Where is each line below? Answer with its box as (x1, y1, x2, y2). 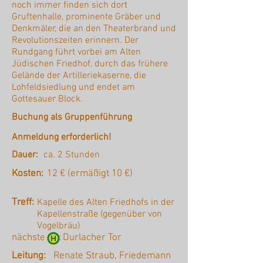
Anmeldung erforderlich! (12, 131, 111, 144)
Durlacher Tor (63, 232, 122, 244)
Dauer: (12, 149, 38, 161)
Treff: (12, 197, 34, 209)
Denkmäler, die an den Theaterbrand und (12, 23, 176, 35)
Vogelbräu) (37, 220, 80, 232)
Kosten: (12, 168, 43, 180)
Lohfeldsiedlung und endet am (12, 82, 135, 94)
